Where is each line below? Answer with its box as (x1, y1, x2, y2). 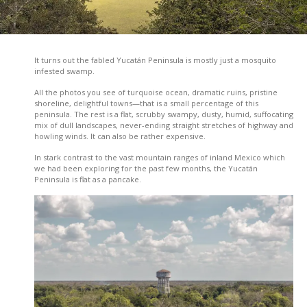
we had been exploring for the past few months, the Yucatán (34, 163, 258, 174)
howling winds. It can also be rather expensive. (34, 131, 206, 142)
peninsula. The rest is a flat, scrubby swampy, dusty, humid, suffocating (34, 109, 293, 120)
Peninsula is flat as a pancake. (34, 174, 141, 185)
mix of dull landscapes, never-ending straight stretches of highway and (34, 120, 293, 131)
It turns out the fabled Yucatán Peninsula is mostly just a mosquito (34, 55, 276, 66)
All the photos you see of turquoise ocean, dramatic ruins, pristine (34, 87, 278, 98)
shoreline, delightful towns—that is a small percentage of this (34, 98, 258, 109)
